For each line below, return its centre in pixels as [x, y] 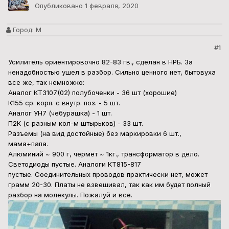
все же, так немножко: [46, 83]
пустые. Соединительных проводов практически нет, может [108, 175]
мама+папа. [28, 144]
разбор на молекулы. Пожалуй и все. [70, 195]
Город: [22, 30]
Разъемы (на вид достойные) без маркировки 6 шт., [95, 134]
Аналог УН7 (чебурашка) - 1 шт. [60, 113]
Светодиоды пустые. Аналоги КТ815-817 [75, 164]
